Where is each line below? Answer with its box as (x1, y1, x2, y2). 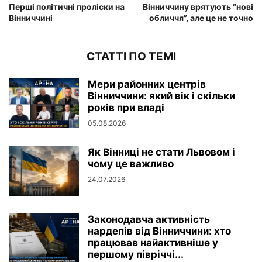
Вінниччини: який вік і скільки (88, 90, 235, 102)
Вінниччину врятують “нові (143, 2, 253, 12)
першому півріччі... (88, 249, 184, 261)
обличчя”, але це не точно (149, 13, 253, 23)
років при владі (88, 102, 164, 114)
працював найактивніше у (88, 237, 218, 249)
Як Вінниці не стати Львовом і (88, 146, 235, 158)
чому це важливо (88, 158, 174, 170)
